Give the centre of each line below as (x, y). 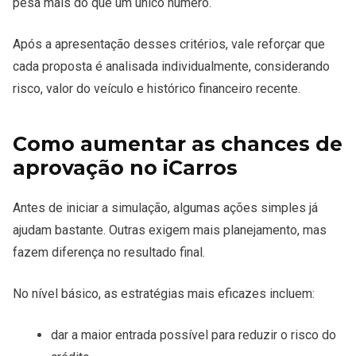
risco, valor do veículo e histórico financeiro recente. (157, 89)
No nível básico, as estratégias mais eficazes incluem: (164, 294)
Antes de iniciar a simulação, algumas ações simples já (165, 208)
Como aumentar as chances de (178, 144)
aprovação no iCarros (125, 168)
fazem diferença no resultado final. (109, 253)
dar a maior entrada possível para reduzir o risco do (193, 335)
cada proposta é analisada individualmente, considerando (171, 67)
